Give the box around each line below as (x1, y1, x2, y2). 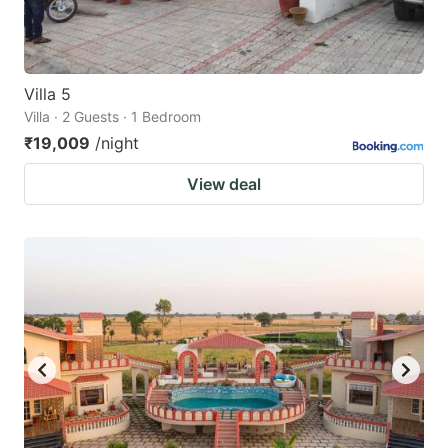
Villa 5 (24, 83, 71, 104)
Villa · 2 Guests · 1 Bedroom (24, 107, 201, 125)
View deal (187, 173, 261, 194)
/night (95, 132, 139, 153)
